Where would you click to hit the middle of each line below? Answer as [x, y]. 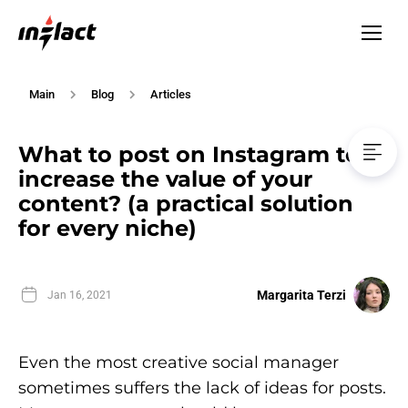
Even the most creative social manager [178, 363]
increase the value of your [165, 179]
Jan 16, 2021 [80, 296]
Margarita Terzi [301, 296]
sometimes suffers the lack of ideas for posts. [202, 388]
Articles [171, 94]
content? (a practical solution [186, 204]
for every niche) [107, 229]
